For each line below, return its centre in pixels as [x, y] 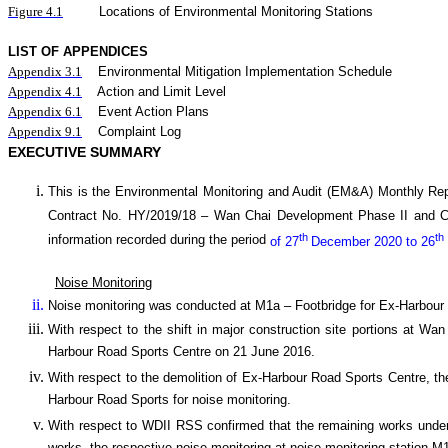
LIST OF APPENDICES [78, 51]
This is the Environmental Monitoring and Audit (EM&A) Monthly [238, 191]
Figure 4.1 [35, 11]
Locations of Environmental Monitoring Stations [236, 11]
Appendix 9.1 [45, 131]
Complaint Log [139, 131]
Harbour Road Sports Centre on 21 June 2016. [181, 353]
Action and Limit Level [161, 91]
